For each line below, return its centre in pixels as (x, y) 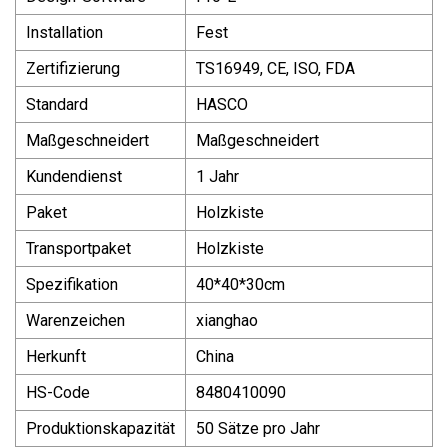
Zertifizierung (73, 68)
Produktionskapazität (100, 428)
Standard (57, 104)
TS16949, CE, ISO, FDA (275, 68)
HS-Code (58, 392)
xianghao (227, 320)
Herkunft (56, 356)
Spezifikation (72, 284)
